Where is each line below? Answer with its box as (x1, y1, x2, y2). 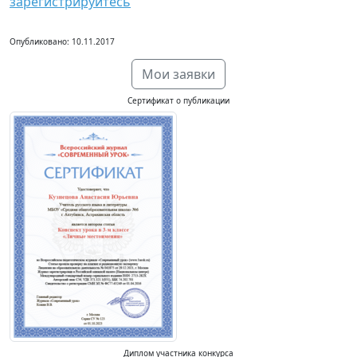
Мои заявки (142, 65, 215, 83)
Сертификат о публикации (127, 95, 229, 106)
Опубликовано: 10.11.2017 (10, 36, 115, 47)
